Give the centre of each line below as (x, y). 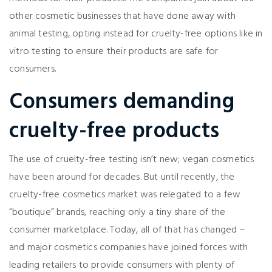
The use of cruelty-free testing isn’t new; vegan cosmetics (132, 160)
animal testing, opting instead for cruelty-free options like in (136, 34)
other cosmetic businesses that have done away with (123, 17)
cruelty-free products (114, 132)
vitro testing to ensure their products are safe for (114, 52)
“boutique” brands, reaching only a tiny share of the (117, 213)
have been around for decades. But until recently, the (122, 178)
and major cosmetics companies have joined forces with (129, 248)
